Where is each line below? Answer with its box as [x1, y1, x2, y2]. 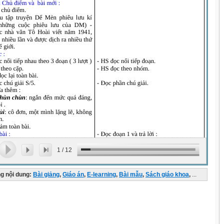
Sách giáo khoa [145, 171, 189, 178]
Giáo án [62, 171, 84, 178]
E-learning [87, 171, 116, 178]
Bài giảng [33, 171, 59, 178]
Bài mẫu [119, 171, 142, 178]
